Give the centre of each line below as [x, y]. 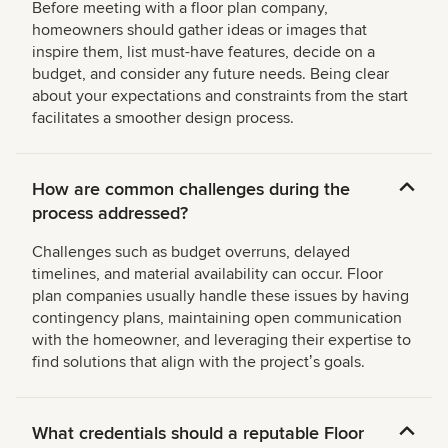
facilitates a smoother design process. [163, 118]
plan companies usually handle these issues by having [220, 296]
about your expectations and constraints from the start [220, 96]
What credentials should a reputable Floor [198, 433]
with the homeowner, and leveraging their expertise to [221, 340]
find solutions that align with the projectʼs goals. [198, 362]
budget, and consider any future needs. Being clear [210, 74]
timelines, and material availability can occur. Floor [207, 274]
